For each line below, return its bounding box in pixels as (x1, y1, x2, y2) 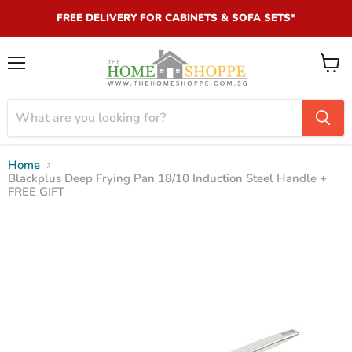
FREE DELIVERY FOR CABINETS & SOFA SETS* (57, 11, 295, 25)
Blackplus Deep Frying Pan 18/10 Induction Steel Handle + (8, 170, 327, 186)
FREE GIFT (8, 183, 64, 200)
